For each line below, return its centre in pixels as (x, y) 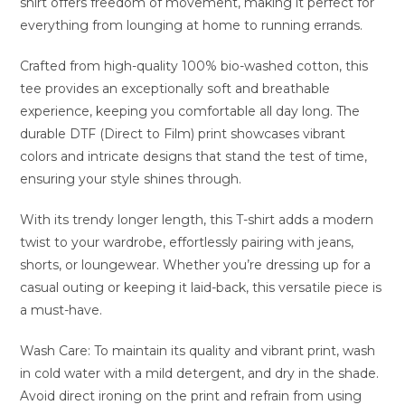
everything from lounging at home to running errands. (192, 25)
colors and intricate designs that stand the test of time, (194, 156)
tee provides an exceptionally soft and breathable (175, 89)
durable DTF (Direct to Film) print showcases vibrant (183, 134)
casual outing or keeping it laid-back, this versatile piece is (201, 287)
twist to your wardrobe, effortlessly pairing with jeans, (187, 242)
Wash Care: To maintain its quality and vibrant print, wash (198, 351)
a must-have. (61, 310)
